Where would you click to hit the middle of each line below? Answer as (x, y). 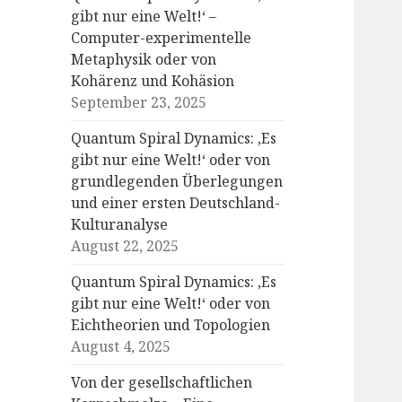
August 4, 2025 (121, 347)
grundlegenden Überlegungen (177, 182)
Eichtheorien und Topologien (171, 325)
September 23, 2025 (139, 103)
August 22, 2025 (125, 246)
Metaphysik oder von (144, 60)
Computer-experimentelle (162, 38)
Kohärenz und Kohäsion (153, 81)
